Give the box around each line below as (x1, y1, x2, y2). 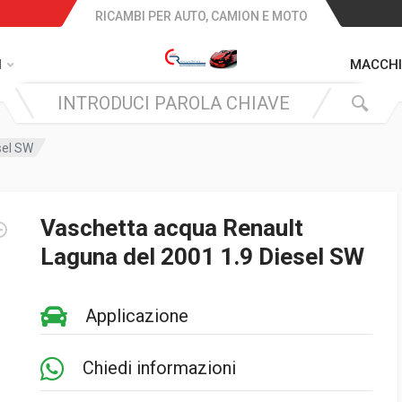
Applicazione (85, 305, 188, 327)
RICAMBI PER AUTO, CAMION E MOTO (94, 9, 308, 23)
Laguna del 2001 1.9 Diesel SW (40, 243, 364, 270)
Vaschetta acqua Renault (40, 214, 303, 241)
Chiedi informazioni (83, 357, 236, 379)
